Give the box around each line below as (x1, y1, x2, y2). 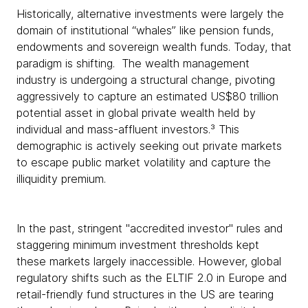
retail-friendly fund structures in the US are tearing (16, 287, 274, 301)
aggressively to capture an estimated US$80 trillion (16, 89, 278, 103)
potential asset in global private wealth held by (16, 106, 256, 120)
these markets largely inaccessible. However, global (16, 254, 281, 268)
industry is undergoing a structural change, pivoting (16, 73, 275, 87)
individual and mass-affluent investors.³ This (16, 122, 239, 136)
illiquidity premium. (16, 172, 106, 186)
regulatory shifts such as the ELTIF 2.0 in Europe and (16, 271, 287, 285)
